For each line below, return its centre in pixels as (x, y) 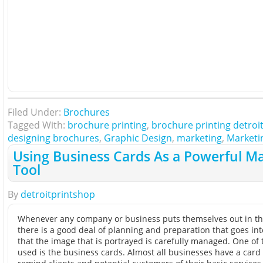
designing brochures (53, 138)
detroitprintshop (58, 194)
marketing (199, 138)
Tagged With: (37, 125)
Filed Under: (35, 112)
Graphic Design (138, 138)
